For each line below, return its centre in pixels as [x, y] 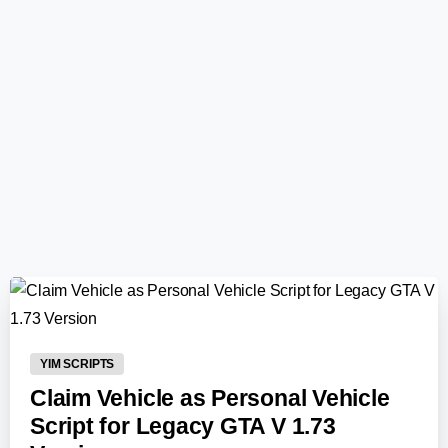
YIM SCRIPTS [77, 363]
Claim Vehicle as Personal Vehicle [210, 398]
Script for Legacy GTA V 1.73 [183, 426]
